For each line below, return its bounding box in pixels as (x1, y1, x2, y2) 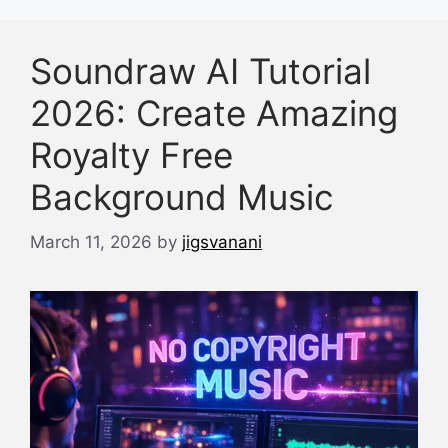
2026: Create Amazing (30, 92, 398, 134)
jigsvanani (182, 231, 262, 252)
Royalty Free (30, 134, 233, 176)
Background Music (30, 176, 334, 218)
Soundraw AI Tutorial (30, 50, 371, 92)
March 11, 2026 (30, 231, 152, 252)
